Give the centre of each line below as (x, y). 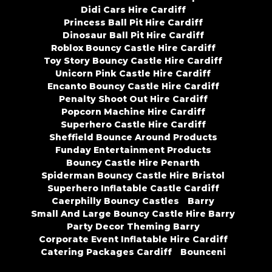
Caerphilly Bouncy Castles (115, 201)
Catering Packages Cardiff (106, 252)
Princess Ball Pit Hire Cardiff (133, 23)
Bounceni (203, 252)
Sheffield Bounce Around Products (133, 138)
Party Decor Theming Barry (133, 227)
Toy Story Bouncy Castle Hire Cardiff (133, 61)
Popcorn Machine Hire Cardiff (133, 112)
